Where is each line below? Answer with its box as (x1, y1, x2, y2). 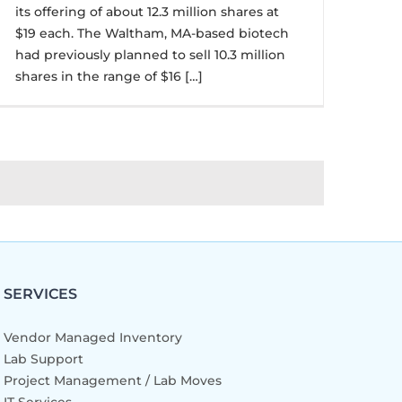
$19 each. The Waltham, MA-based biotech (15, 25, 289, 41)
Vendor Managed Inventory (4, 329, 183, 345)
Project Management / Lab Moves (4, 372, 223, 389)
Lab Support (4, 351, 84, 367)
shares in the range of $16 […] (15, 68, 203, 84)
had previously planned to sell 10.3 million (15, 47, 285, 63)
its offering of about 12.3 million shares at (15, 4, 279, 20)
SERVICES (4, 285, 78, 302)
